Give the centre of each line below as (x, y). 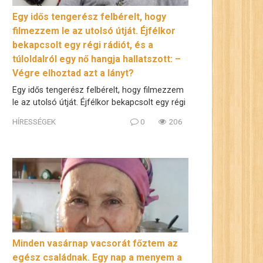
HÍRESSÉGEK (34, 122)
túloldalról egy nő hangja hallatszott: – (97, 59)
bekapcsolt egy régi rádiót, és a (83, 45)
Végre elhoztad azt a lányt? (73, 73)
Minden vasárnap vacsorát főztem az (95, 244)
